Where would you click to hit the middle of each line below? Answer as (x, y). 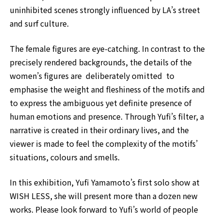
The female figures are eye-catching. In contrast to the (107, 49)
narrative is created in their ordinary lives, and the (99, 130)
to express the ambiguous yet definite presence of (101, 103)
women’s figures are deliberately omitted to (92, 76)
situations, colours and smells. (65, 157)
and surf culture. (39, 23)
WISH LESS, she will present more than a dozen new (104, 196)
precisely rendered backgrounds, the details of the (101, 62)
